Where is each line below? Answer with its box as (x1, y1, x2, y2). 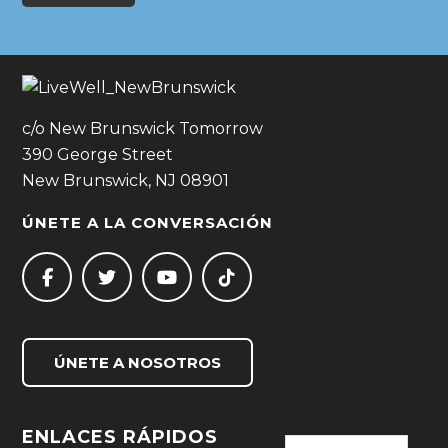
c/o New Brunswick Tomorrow (22, 119, 264, 138)
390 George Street (22, 145, 174, 164)
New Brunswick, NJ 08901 (22, 171, 230, 190)
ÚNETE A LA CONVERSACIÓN (22, 213, 274, 232)
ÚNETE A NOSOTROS (54, 353, 222, 372)
